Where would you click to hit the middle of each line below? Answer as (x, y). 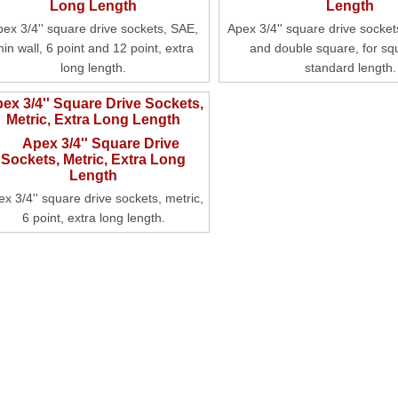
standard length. (350, 68)
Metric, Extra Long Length (94, 119)
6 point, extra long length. (93, 218)
